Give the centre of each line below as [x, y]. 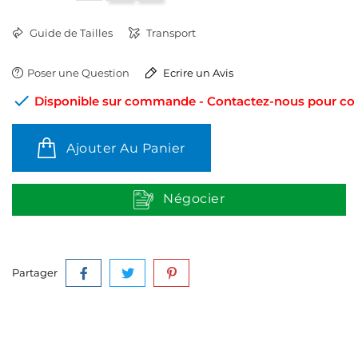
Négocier [194, 199]
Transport [170, 33]
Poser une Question [78, 73]
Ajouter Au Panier [126, 148]
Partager [35, 272]
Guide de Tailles [70, 33]
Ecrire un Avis [197, 73]
